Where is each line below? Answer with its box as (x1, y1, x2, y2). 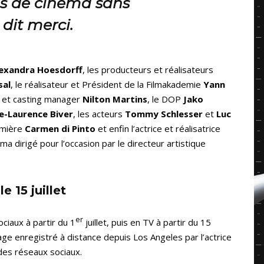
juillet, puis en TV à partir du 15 (83, 216, 211, 229)
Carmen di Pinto (25, 123, 95, 135)
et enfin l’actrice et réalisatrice (95, 123, 220, 135)
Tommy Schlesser (125, 108, 203, 120)
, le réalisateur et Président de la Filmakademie (11, 78, 203, 91)
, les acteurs (73, 108, 125, 120)
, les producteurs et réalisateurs (82, 64, 213, 76)
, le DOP (147, 93, 183, 105)
